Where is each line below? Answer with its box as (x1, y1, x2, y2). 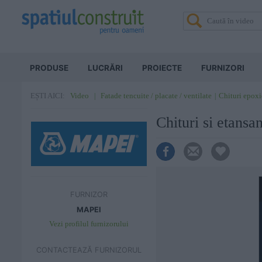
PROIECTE (142, 63, 182, 73)
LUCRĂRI (88, 63, 123, 73)
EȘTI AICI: (30, 92, 65, 100)
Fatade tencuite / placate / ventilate (101, 91, 212, 100)
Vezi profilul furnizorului (49, 220, 129, 228)
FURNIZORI (201, 63, 244, 73)
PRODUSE (30, 63, 68, 73)
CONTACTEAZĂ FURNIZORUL (36, 246, 142, 254)
